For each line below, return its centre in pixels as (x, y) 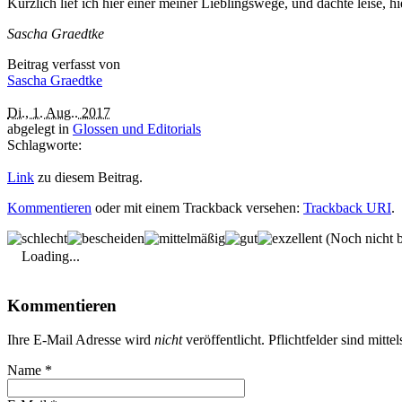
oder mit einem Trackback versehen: (197, 207)
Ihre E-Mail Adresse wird (81, 340)
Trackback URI (347, 207)
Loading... (51, 256)
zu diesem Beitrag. (88, 177)
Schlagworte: (44, 144)
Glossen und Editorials (137, 128)
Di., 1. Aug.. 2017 (59, 112)
